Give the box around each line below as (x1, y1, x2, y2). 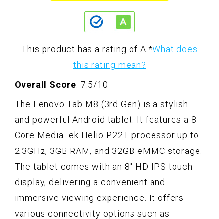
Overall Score (15, 79, 76, 90)
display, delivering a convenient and (15, 177, 165, 188)
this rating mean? (73, 60, 146, 70)
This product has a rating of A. (22, 44, 148, 55)
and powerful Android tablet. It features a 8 (15, 114, 197, 125)
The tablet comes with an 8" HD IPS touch (15, 161, 193, 172)
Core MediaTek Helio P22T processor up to (15, 130, 199, 141)
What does (153, 44, 197, 55)
